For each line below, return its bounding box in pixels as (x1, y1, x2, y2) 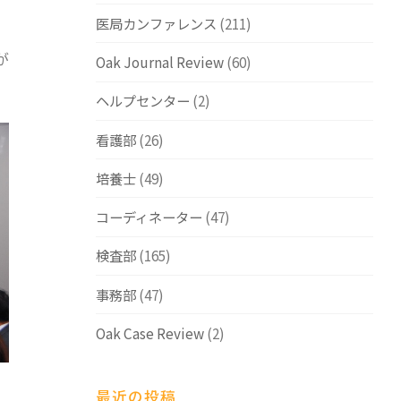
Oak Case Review (95, 322, 204, 343)
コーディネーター (95, 207, 202, 227)
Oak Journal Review (95, 51, 224, 72)
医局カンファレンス (95, 13, 217, 33)
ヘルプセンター (95, 90, 190, 111)
